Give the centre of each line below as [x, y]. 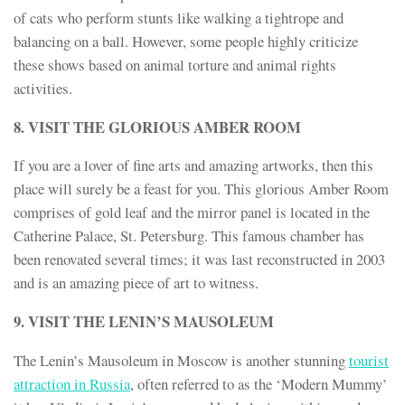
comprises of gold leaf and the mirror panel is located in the [192, 212]
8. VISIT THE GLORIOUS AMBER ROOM [157, 127]
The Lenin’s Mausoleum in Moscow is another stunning [181, 360]
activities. [43, 88]
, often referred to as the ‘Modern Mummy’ [259, 383]
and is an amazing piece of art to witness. [136, 283]
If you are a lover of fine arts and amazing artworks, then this [193, 165]
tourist [369, 360]
